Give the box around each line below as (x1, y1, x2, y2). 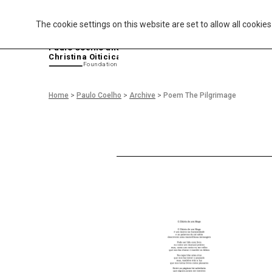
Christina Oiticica (49, 52, 121, 62)
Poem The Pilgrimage (163, 91, 236, 100)
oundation (87, 61, 118, 68)
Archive (129, 91, 155, 100)
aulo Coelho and (54, 43, 121, 53)
